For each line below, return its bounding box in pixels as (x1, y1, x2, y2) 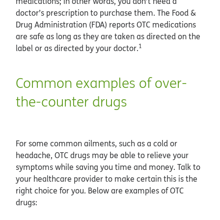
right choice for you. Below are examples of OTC (16, 185, 184, 196)
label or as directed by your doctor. (16, 42, 138, 54)
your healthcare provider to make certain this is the (16, 173, 197, 184)
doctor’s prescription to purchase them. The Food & (16, 7, 196, 18)
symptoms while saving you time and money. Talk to (16, 161, 200, 172)
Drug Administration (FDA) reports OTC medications (16, 19, 196, 30)
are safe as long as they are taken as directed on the (16, 30, 200, 42)
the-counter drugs (16, 92, 127, 110)
